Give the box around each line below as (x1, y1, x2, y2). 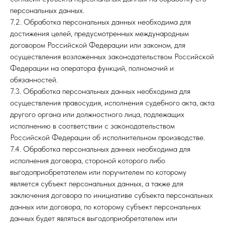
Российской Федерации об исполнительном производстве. (10, 133, 205, 142)
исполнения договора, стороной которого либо (10, 156, 165, 165)
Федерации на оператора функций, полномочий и (10, 63, 174, 73)
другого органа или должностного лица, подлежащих (10, 109, 184, 119)
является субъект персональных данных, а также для (10, 179, 183, 188)
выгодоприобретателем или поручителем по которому (10, 167, 186, 177)
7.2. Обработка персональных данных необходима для (10, 17, 191, 27)
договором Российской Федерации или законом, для (10, 40, 185, 50)
